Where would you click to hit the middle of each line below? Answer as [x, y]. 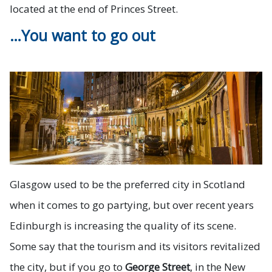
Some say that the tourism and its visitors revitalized [135, 246]
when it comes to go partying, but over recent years [132, 205]
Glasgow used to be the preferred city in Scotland [127, 184]
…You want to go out [83, 35]
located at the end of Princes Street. [94, 8]
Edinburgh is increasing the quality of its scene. [123, 225]
